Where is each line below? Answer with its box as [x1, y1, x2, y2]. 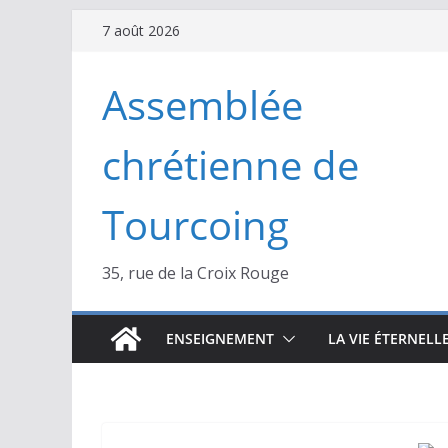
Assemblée [102, 77, 303, 132]
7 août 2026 [102, 21, 180, 40]
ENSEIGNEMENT [166, 329, 274, 348]
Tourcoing [102, 197, 289, 252]
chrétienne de [102, 137, 359, 192]
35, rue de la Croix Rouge [102, 262, 289, 284]
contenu [71, 68, 133, 90]
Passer [71, 12, 122, 34]
